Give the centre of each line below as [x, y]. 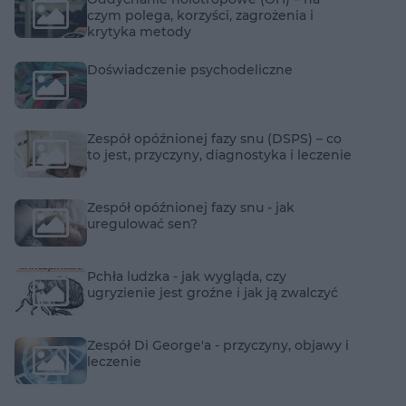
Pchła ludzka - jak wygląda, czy [187, 276]
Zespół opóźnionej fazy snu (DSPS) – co [214, 139]
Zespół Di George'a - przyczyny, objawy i [218, 345]
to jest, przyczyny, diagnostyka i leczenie [219, 155]
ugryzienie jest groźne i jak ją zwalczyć [213, 292]
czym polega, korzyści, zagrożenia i [200, 16]
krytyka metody [139, 32]
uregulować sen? [142, 224]
